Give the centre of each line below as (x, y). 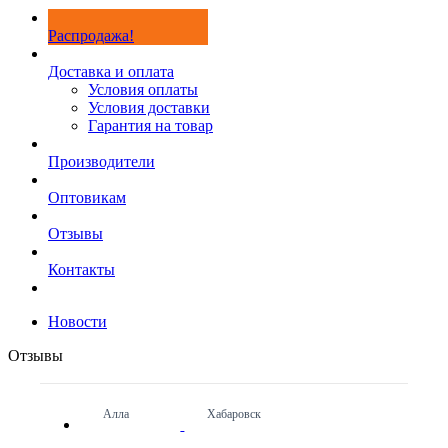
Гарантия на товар (150, 125)
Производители (101, 161)
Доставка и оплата (111, 71)
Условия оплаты (143, 89)
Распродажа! (91, 35)
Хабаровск (234, 414)
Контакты (81, 269)
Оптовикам (87, 197)
